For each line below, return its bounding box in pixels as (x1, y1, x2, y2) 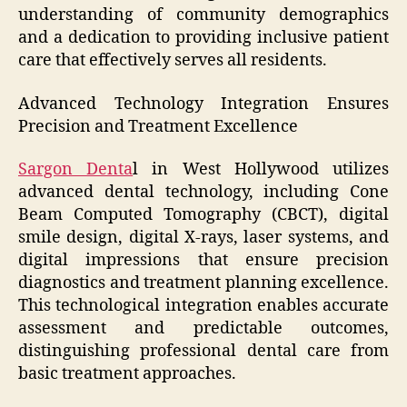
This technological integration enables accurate (18, 295, 389, 317)
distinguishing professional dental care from (18, 341, 389, 362)
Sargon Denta (18, 159, 134, 181)
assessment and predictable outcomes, (18, 318, 389, 340)
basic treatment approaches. (18, 363, 236, 385)
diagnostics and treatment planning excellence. (18, 273, 389, 294)
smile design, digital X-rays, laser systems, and (18, 227, 389, 249)
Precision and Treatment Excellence (18, 115, 298, 137)
